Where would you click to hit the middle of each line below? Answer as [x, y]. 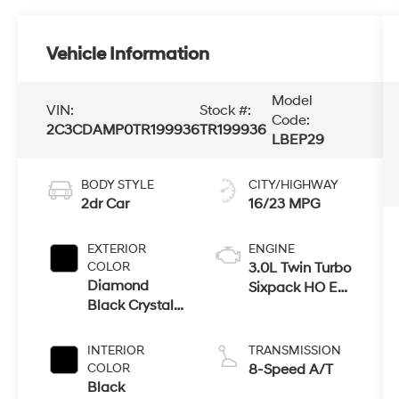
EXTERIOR [117, 249]
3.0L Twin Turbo [299, 269]
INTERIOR [116, 351]
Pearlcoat [119, 326]
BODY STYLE [118, 185]
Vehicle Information [128, 55]
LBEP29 [298, 140]
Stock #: [226, 111]
